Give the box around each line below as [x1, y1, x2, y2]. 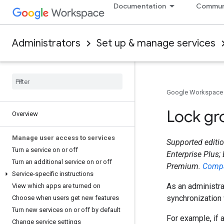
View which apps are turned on [12, 182, 100, 189]
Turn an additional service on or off [12, 158, 112, 165]
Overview [12, 110, 38, 117]
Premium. [166, 161, 202, 171]
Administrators [12, 37, 80, 49]
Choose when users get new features [12, 194, 119, 201]
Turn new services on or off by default [12, 206, 120, 213]
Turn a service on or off [12, 146, 78, 153]
